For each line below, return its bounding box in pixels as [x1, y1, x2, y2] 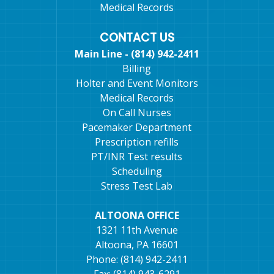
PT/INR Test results [91, 150, 183, 164]
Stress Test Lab [101, 179, 173, 193]
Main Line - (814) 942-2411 [74, 47, 199, 61]
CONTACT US [99, 29, 174, 46]
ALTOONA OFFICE [94, 209, 179, 223]
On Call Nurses [102, 106, 171, 120]
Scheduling [111, 165, 162, 179]
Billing [122, 62, 152, 76]
